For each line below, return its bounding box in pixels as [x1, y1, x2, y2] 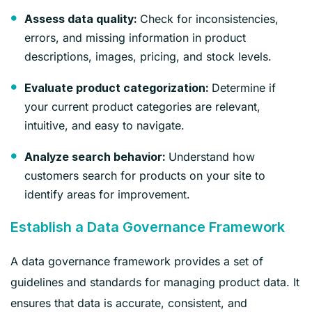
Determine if [208, 80, 276, 95]
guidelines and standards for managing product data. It [10, 274, 299, 289]
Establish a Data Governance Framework [10, 218, 285, 235]
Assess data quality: [24, 12, 136, 26]
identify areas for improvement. [24, 187, 190, 201]
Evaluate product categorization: [24, 81, 208, 95]
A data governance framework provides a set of [10, 253, 263, 268]
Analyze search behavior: [24, 150, 165, 164]
